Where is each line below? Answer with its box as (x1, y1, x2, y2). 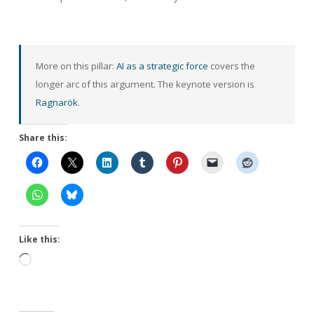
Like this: (18, 233, 60, 245)
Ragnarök (35, 96, 78, 109)
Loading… (30, 254, 75, 268)
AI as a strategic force (116, 60, 208, 73)
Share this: (18, 131, 67, 144)
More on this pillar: (35, 60, 116, 73)
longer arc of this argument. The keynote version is (35, 78, 254, 91)
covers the (207, 60, 255, 73)
